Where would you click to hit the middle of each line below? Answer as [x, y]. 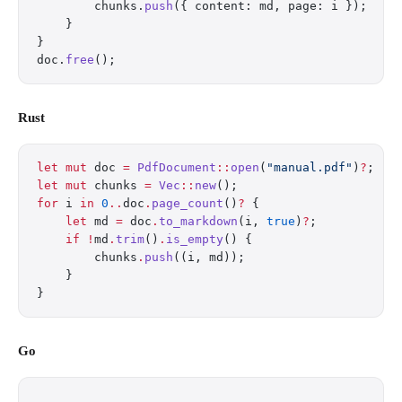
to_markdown [198, 221]
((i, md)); [209, 257]
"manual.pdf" [310, 167]
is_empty [195, 239]
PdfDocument [173, 167]
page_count [188, 203]
